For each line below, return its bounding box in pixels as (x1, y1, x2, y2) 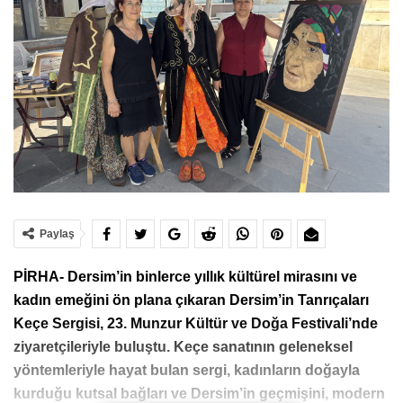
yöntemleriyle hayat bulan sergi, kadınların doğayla (13, 362, 360, 378)
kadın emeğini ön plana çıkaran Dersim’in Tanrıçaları (13, 291, 369, 308)
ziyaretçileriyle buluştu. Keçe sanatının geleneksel (13, 338, 353, 354)
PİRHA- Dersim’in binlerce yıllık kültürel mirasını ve (13, 268, 357, 284)
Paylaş (40, 227, 75, 240)
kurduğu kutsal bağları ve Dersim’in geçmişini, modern (13, 385, 385, 401)
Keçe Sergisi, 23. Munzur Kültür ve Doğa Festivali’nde (13, 315, 378, 331)
